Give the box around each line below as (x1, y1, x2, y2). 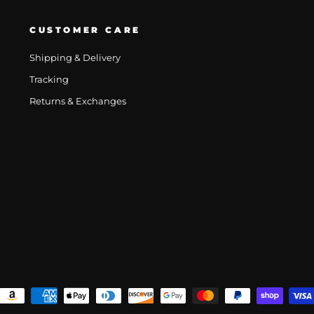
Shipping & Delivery (29, 52, 121, 63)
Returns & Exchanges (29, 95, 127, 107)
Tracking (29, 74, 69, 85)
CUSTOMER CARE (29, 24, 141, 35)
